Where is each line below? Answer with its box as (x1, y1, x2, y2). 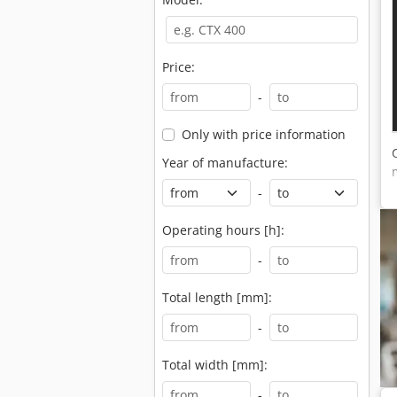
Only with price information (181, 126, 346, 143)
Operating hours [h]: (162, 222, 284, 238)
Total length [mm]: (162, 289, 272, 306)
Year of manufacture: (162, 154, 288, 171)
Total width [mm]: (162, 356, 268, 373)
